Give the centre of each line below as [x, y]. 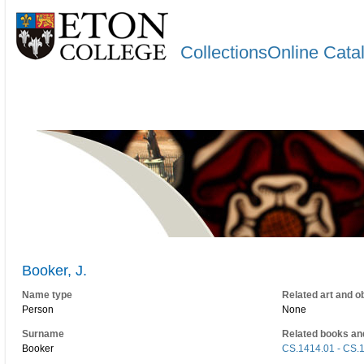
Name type [47, 295]
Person [38, 310]
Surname [43, 334]
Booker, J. [54, 271]
